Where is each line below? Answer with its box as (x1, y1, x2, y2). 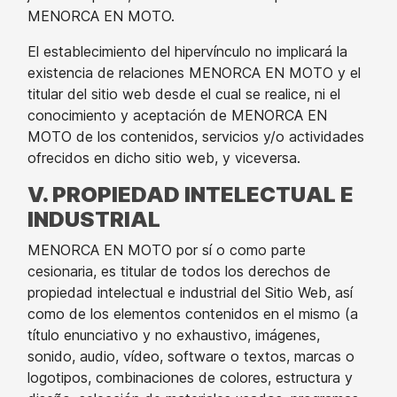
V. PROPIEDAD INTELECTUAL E (27, 182, 354, 207)
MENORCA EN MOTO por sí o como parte (27, 241, 306, 259)
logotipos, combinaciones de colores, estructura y (27, 369, 353, 386)
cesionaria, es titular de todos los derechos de (27, 262, 331, 280)
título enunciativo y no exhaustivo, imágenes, (27, 326, 320, 344)
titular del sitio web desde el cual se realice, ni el (27, 85, 340, 103)
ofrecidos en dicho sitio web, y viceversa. (27, 149, 300, 167)
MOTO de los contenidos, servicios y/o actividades (27, 128, 364, 145)
